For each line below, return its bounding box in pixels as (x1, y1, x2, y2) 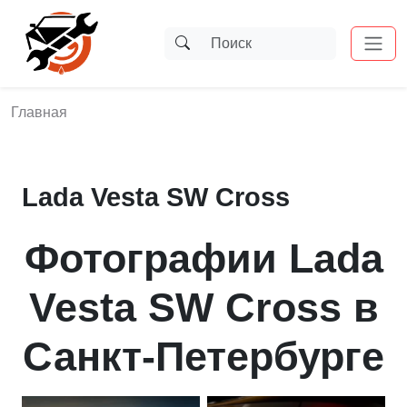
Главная (11, 104, 67, 120)
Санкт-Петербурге (23, 333, 384, 380)
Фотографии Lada (24, 235, 383, 282)
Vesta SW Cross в (28, 284, 379, 331)
